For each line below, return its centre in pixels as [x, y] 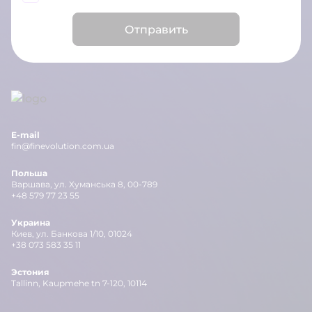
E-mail [25, 135]
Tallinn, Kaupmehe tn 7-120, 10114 [79, 283]
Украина [31, 223]
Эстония [30, 272]
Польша [29, 173]
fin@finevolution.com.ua [63, 146]
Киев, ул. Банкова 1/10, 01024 [72, 234]
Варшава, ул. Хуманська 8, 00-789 [84, 185]
